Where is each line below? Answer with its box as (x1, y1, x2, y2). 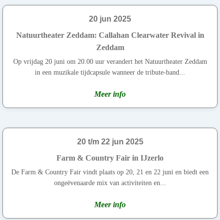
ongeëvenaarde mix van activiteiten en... (54, 179, 166, 187)
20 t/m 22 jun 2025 (77, 137, 143, 146)
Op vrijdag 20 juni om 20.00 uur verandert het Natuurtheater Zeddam (13, 57, 207, 65)
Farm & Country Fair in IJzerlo (56, 153, 164, 162)
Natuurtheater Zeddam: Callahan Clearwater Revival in (16, 30, 204, 39)
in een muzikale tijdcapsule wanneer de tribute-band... (35, 68, 185, 76)
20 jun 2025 (89, 14, 131, 23)
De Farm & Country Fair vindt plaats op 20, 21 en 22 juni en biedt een (11, 168, 209, 176)
